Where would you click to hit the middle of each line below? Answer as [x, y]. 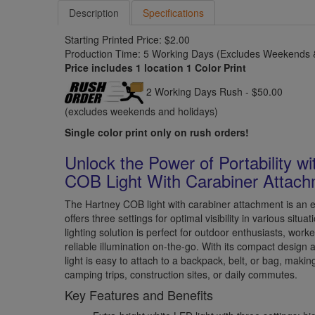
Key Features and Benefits [139, 294]
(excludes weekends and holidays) [142, 111]
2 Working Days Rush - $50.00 [213, 91]
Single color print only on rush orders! [157, 132]
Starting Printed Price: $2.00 [128, 39]
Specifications [174, 12]
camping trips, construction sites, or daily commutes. [181, 274]
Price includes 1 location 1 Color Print [156, 67]
